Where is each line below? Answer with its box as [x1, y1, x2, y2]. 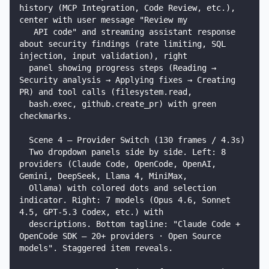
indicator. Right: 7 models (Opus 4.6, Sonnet [19, 195, 231, 205]
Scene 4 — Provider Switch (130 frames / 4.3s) [19, 135, 29, 145]
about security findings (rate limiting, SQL [19, 39, 226, 49]
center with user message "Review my [19, 15, 187, 25]
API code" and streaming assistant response [19, 27, 34, 37]
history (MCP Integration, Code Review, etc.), [19, 3, 235, 13]
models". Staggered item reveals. [19, 243, 173, 253]
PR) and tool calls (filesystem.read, [19, 87, 192, 97]
